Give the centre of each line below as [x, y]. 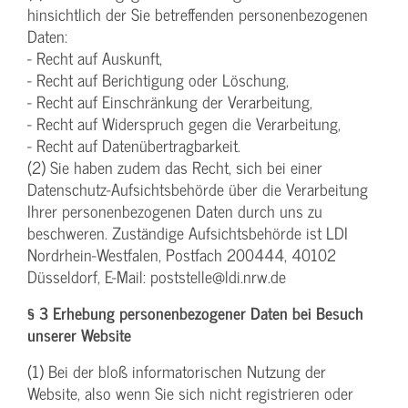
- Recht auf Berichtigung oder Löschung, [158, 79]
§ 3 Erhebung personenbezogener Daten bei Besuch [195, 312]
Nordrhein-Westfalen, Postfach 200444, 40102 [182, 254]
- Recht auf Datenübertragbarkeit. [134, 145]
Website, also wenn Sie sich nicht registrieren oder [190, 393]
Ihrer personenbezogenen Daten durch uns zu [175, 210]
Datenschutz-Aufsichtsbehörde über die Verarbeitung [198, 189]
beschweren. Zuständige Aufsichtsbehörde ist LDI [188, 232]
